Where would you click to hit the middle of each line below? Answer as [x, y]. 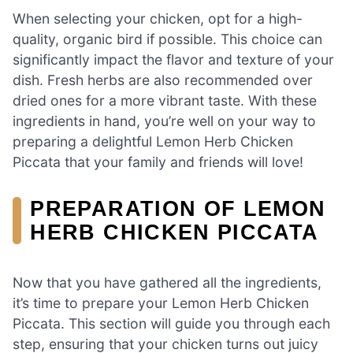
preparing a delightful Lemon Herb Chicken [153, 142]
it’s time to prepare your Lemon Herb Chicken [161, 303]
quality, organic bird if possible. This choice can [167, 39]
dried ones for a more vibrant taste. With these [165, 101]
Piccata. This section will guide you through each [171, 323]
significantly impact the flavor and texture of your [173, 60]
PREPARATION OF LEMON [178, 209]
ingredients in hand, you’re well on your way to [164, 121]
